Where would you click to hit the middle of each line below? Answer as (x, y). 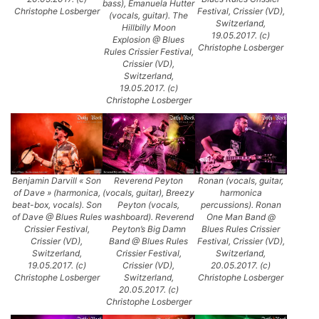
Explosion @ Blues (149, 39)
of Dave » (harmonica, (57, 192)
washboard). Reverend (148, 216)
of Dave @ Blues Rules (57, 216)
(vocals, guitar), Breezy (149, 192)
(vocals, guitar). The (149, 15)
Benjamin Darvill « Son (57, 180)
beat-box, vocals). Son (57, 204)
